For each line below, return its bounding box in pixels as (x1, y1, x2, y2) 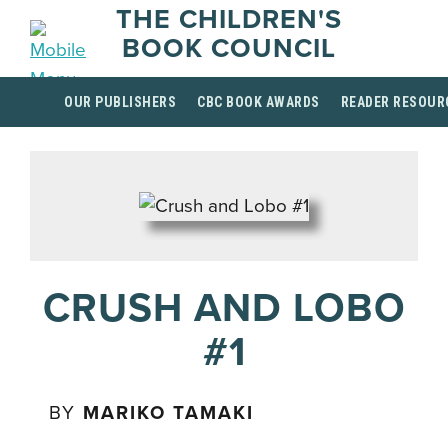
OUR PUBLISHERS (64, 94, 176, 110)
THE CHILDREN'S (115, 3, 342, 36)
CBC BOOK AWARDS (197, 94, 320, 110)
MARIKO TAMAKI (83, 401, 255, 424)
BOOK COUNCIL (121, 32, 336, 65)
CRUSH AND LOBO (42, 283, 406, 332)
